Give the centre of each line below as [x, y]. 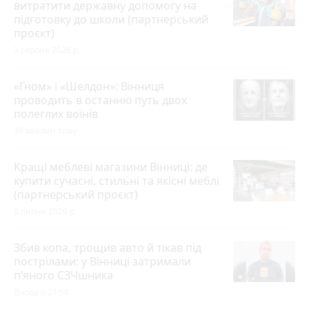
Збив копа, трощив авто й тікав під [108, 247]
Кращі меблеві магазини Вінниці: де [111, 167]
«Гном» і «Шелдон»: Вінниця [89, 86]
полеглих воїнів [56, 113]
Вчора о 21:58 [41, 292]
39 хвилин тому [46, 130]
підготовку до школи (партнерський [111, 19]
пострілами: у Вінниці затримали [102, 261]
